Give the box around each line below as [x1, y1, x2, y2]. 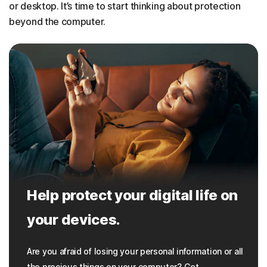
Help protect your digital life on [27, 187, 238, 204]
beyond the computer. [9, 15, 105, 27]
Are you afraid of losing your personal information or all [27, 246, 243, 257]
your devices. [27, 211, 121, 229]
